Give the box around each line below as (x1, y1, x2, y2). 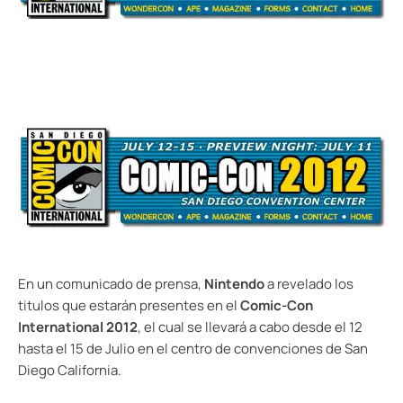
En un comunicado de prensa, (18, 273, 204, 293)
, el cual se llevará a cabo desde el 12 (138, 317, 363, 336)
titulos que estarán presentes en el (18, 295, 240, 315)
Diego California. (18, 360, 121, 380)
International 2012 (18, 317, 138, 336)
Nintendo (204, 273, 264, 293)
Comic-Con (240, 295, 313, 315)
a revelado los (264, 273, 354, 293)
